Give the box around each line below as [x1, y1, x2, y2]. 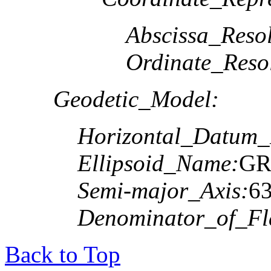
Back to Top [5, 241, 120, 267]
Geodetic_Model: [53, 85, 219, 112]
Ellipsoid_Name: [77, 149, 239, 176]
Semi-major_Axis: [77, 177, 249, 203]
